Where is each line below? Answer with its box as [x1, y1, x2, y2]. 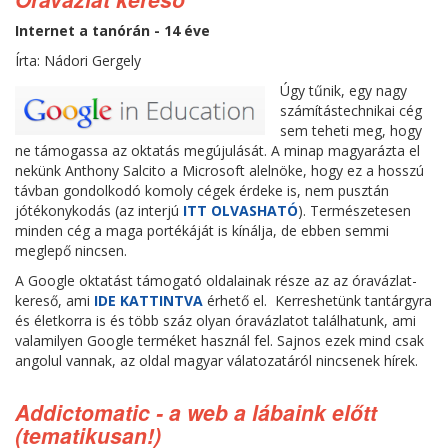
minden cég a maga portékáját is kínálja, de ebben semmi [15, 221, 389, 240]
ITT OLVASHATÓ [183, 201, 298, 220]
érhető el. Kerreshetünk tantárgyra [203, 291, 432, 310]
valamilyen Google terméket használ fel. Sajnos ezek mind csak [15, 331, 424, 350]
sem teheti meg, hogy [280, 121, 422, 140]
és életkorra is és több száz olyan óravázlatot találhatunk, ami [15, 311, 416, 330]
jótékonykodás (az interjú [15, 201, 183, 220]
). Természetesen [298, 201, 411, 220]
